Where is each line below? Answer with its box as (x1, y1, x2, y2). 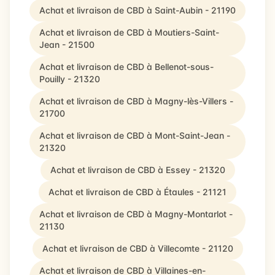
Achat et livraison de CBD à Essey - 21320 (50, 165, 225, 175)
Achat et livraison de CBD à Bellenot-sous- (39, 61, 214, 72)
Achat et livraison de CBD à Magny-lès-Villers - (39, 96, 233, 106)
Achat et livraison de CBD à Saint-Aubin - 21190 (39, 5, 236, 15)
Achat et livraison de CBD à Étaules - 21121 (48, 187, 227, 197)
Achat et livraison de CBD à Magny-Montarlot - (39, 209, 233, 219)
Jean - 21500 (39, 39, 95, 50)
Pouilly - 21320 (39, 74, 100, 84)
